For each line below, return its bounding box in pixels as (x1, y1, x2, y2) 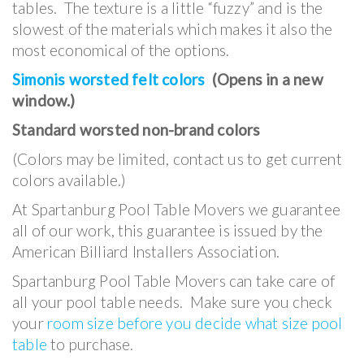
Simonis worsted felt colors (12, 69, 206, 89)
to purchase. (47, 334, 134, 353)
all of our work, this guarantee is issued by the (12, 220, 323, 240)
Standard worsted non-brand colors (12, 119, 261, 139)
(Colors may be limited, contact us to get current (12, 149, 342, 168)
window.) (12, 90, 76, 110)
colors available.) (12, 170, 127, 189)
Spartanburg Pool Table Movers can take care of (12, 271, 336, 290)
